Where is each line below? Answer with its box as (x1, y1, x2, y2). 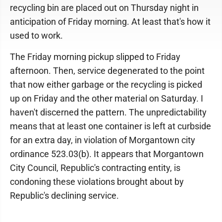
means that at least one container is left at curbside (10, 121, 211, 131)
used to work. (10, 30, 63, 41)
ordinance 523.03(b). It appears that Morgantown (10, 149, 204, 159)
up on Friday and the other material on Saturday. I (10, 93, 203, 104)
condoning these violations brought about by (10, 176, 184, 187)
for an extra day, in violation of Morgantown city (10, 135, 195, 145)
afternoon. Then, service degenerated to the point (10, 65, 205, 76)
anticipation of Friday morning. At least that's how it (10, 16, 211, 27)
